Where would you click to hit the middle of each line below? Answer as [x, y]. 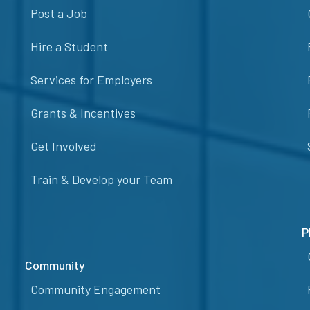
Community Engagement [95, 290]
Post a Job [59, 13]
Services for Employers [91, 80]
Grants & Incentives [83, 113]
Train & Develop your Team [101, 180]
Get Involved [64, 146]
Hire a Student [69, 47]
